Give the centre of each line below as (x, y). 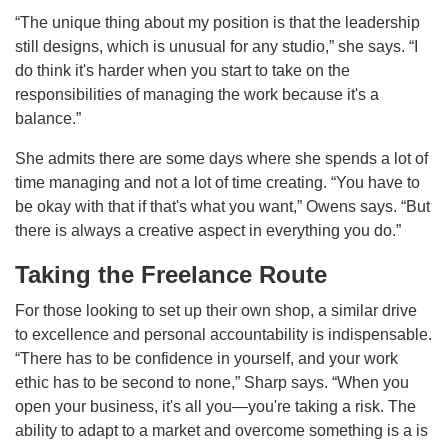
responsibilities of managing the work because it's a (197, 94)
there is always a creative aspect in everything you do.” (208, 230)
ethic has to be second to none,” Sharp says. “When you (212, 382)
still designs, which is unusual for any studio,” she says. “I (216, 46)
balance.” (48, 118)
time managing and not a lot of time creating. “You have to (217, 182)
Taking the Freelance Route (171, 274)
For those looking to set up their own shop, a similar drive (216, 310)
